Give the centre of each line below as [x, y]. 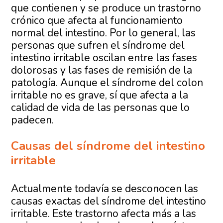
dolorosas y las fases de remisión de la [102, 70]
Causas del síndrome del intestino [108, 146]
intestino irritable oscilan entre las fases [104, 58]
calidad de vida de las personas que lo [101, 108]
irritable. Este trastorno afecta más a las [104, 214]
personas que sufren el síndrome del [98, 46]
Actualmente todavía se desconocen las [105, 189]
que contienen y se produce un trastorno [106, 8]
